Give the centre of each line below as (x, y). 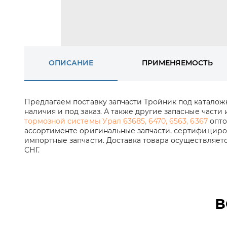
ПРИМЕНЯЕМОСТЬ (177, 63)
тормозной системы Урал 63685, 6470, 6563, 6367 (116, 121)
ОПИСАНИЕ (71, 63)
